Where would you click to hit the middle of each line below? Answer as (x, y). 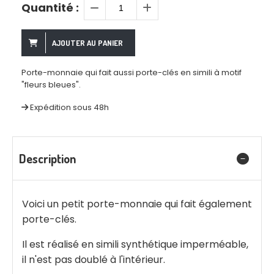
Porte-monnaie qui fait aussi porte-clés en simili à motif (131, 73)
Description (47, 159)
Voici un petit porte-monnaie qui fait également (137, 204)
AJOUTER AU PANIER (87, 43)
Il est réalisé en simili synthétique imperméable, (135, 245)
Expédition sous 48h (69, 108)
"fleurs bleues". (51, 85)
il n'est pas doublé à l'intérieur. (94, 260)
